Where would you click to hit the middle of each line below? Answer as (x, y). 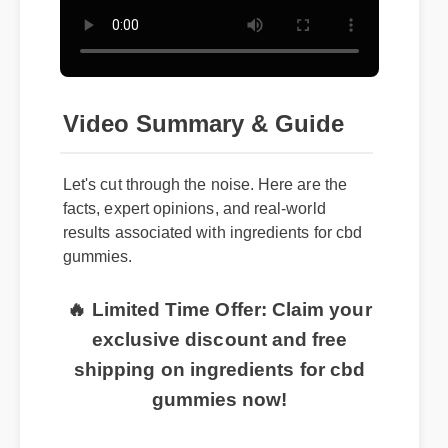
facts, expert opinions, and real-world (194, 209)
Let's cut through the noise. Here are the (205, 185)
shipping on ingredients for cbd (219, 370)
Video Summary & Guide (203, 124)
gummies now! (219, 400)
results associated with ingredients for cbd (213, 233)
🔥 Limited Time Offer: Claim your (219, 310)
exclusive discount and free (219, 340)
